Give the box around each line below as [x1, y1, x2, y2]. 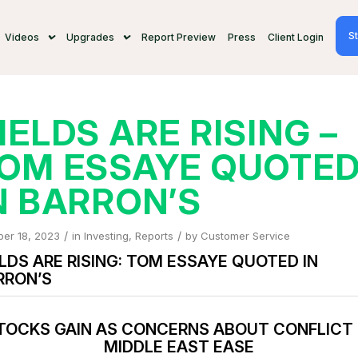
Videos [4, 31, 39, 43]
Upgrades [66, 31, 114, 43]
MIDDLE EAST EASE [103, 337, 254, 356]
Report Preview [141, 31, 216, 43]
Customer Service [200, 229, 290, 242]
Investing [83, 229, 129, 242]
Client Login [267, 31, 324, 43]
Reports [134, 229, 173, 242]
